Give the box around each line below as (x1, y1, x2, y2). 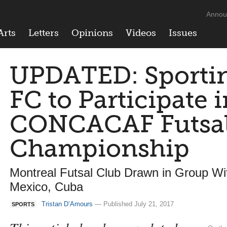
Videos (126, 27, 156, 39)
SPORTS (12, 201, 34, 207)
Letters (28, 27, 59, 39)
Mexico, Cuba (10, 180, 83, 194)
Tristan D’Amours (42, 200, 93, 208)
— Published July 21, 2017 (93, 200, 174, 208)
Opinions (71, 27, 113, 39)
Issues (169, 27, 197, 39)
